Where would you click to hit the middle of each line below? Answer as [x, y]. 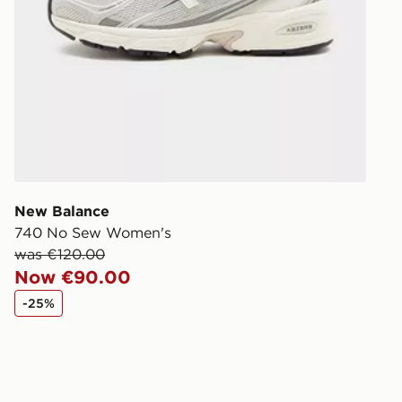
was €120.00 [60, 253]
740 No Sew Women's [93, 232]
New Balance [62, 210]
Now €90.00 [73, 276]
